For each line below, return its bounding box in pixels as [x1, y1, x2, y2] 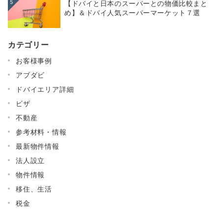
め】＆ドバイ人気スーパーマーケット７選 [64, 8, 200, 17]
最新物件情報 [16, 141, 59, 150]
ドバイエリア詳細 [16, 84, 74, 93]
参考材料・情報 [16, 127, 67, 136]
